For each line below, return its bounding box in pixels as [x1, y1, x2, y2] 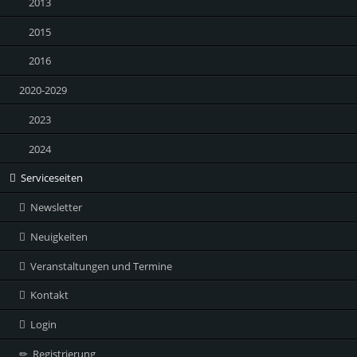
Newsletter [29, 200, 82, 215]
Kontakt [29, 288, 69, 303]
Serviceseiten [20, 171, 83, 186]
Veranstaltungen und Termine [29, 258, 172, 273]
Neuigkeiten [29, 229, 88, 244]
